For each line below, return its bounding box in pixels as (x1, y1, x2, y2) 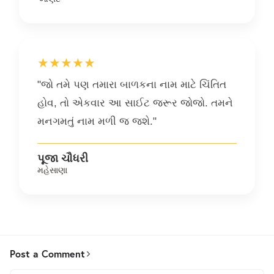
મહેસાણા (37, 165, 67, 175)
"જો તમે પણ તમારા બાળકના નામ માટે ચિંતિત (37, 78, 226, 91)
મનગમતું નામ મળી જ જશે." (37, 115, 157, 127)
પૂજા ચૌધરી (37, 152, 88, 165)
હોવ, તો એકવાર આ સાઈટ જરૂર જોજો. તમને (37, 97, 233, 109)
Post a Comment (10, 246, 85, 260)
